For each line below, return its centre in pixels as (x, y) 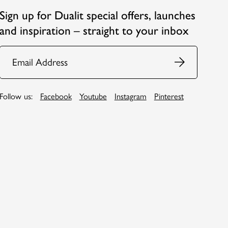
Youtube (93, 96)
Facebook (56, 96)
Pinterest (169, 96)
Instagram (130, 96)
